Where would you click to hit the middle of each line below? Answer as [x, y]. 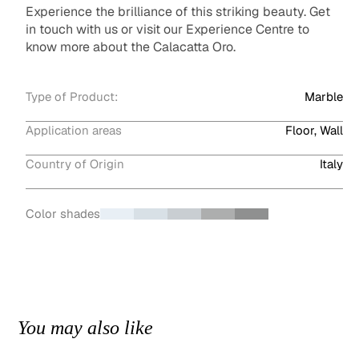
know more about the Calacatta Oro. [130, 47]
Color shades [63, 214]
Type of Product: [71, 97]
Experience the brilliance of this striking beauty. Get [177, 12]
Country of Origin [75, 164]
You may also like [86, 328]
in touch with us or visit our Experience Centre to [167, 30]
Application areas [73, 131]
